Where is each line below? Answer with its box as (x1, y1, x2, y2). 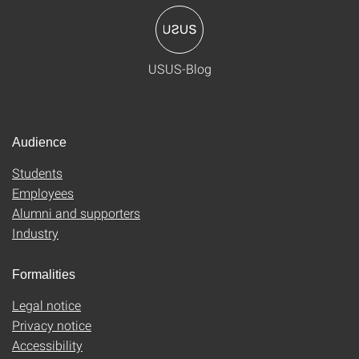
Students (12, 163, 63, 181)
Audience (12, 135, 67, 149)
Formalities (12, 267, 75, 281)
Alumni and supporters (12, 204, 140, 221)
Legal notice (12, 296, 81, 313)
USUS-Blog (147, 59, 212, 77)
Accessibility (12, 336, 83, 353)
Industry (12, 224, 58, 241)
